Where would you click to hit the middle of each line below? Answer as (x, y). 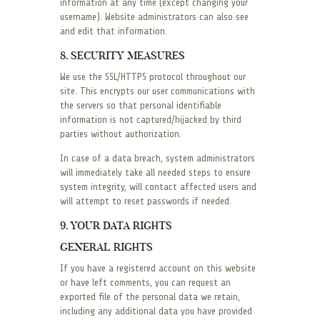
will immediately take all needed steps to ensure (155, 173)
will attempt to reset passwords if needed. (146, 201)
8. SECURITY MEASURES (122, 56)
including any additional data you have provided (156, 311)
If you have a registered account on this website (158, 269)
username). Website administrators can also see (154, 17)
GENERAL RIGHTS (106, 247)
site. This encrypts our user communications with (157, 91)
